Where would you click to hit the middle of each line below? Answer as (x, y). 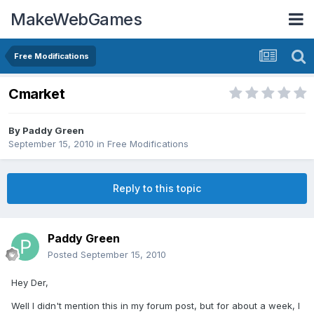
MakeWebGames (76, 19)
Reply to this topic (157, 189)
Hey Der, (30, 283)
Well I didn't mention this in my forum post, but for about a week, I (156, 306)
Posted (64, 255)
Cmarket (37, 94)
